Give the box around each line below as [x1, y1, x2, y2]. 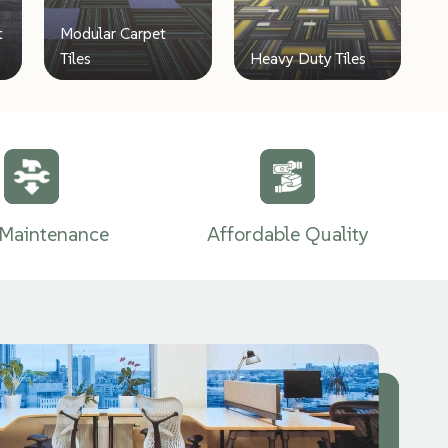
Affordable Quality [207, 220, 369, 247]
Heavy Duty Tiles [249, 47, 366, 68]
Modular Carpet [60, 22, 167, 43]
